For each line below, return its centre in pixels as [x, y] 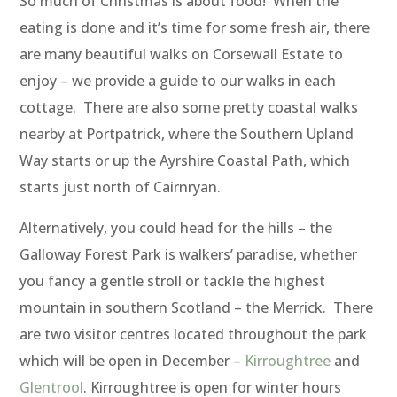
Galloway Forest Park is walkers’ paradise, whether [189, 255]
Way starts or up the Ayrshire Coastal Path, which [185, 161]
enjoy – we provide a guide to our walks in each [178, 81]
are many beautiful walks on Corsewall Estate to [182, 54]
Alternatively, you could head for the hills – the [176, 228]
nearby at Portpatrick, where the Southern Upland [187, 134]
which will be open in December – [132, 361]
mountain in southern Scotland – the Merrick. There [197, 308]
